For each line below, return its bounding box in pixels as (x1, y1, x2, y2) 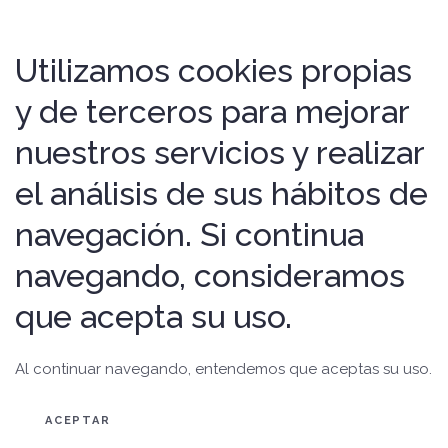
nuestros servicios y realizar (15, 134, 424, 171)
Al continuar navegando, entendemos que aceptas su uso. (15, 360, 432, 378)
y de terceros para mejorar (15, 93, 409, 130)
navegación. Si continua (15, 216, 364, 253)
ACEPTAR (45, 414, 111, 427)
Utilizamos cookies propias (15, 52, 412, 89)
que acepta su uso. (15, 298, 292, 335)
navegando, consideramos (15, 257, 405, 294)
